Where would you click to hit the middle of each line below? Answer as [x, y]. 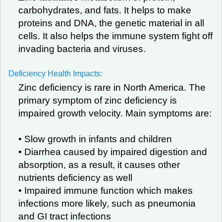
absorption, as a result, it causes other [99, 165]
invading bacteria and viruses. [82, 49]
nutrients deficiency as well [75, 178]
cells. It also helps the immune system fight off [115, 36]
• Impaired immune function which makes [106, 191]
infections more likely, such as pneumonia [107, 203]
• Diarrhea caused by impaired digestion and [113, 152]
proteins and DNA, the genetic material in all [111, 23]
